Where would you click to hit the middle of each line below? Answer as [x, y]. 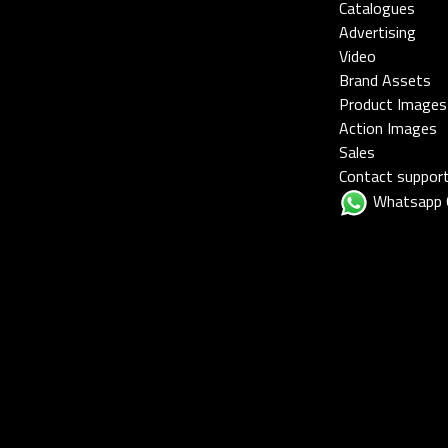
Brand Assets [385, 80]
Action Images [388, 128]
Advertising [377, 32]
